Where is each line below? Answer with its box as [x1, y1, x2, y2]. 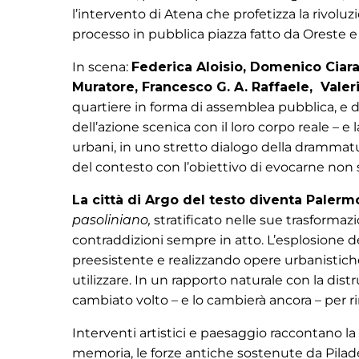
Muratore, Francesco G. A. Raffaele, [72, 79, 313, 95]
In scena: [72, 59, 131, 75]
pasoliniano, [72, 212, 151, 228]
